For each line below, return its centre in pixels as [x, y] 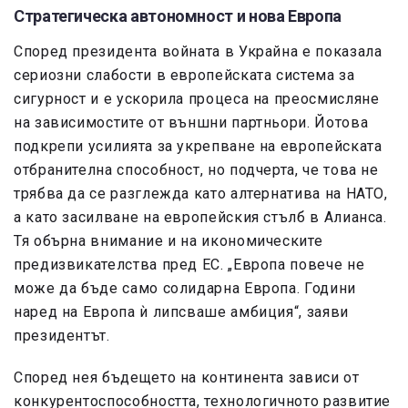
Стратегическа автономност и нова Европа [178, 16]
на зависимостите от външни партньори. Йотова [191, 123]
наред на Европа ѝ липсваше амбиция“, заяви [181, 312]
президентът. [62, 336]
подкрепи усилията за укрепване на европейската [198, 147]
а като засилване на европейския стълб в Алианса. [200, 218]
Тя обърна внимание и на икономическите [168, 241]
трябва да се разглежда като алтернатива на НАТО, [201, 194]
